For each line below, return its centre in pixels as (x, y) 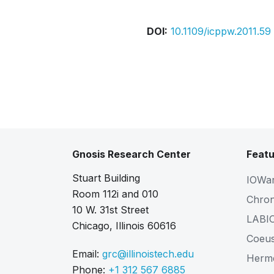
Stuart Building (106, 178)
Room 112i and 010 (115, 194)
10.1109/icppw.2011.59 (221, 31)
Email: (87, 254)
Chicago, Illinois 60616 (124, 226)
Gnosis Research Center (131, 154)
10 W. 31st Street (110, 210)
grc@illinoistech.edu (148, 254)
